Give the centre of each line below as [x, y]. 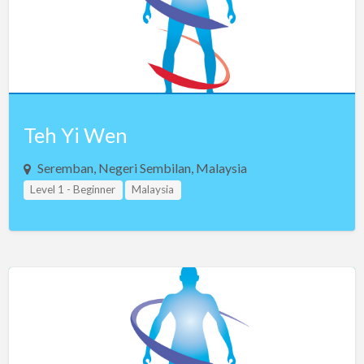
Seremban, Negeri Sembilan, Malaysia [142, 168]
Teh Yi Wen [75, 135]
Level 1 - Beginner [73, 190]
